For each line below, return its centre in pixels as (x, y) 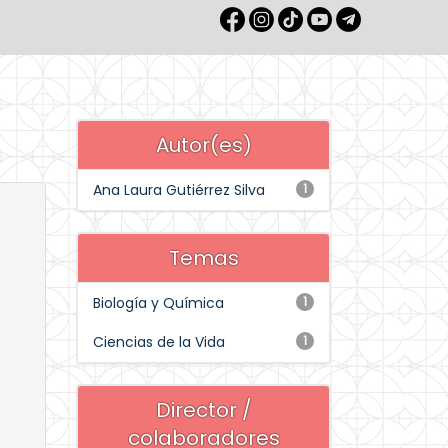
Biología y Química (158, 303)
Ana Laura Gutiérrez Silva (179, 190)
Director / (203, 410)
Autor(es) (203, 145)
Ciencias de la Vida (159, 342)
